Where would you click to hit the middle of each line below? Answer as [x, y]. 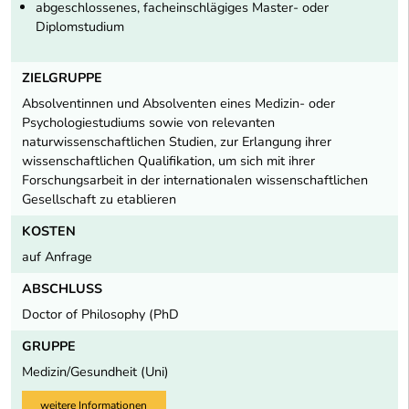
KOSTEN [49, 231]
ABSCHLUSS [62, 289]
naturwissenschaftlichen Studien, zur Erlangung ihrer [177, 142]
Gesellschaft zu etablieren [99, 199]
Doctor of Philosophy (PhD [100, 315]
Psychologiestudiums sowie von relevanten [148, 123]
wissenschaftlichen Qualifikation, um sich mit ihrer [168, 161]
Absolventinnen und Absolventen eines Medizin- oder [178, 104]
